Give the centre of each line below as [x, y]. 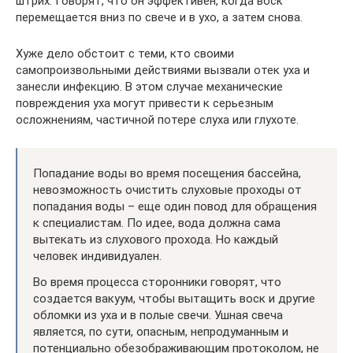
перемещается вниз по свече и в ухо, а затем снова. [159, 17]
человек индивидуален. [97, 256]
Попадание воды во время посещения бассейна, [167, 173]
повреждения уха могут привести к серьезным [145, 103]
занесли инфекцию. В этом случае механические [149, 87]
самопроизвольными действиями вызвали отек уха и [163, 70]
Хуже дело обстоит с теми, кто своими [125, 54]
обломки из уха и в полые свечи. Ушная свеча [158, 315]
